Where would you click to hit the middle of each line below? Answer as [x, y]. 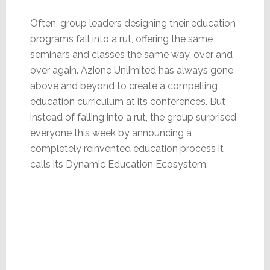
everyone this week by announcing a [111, 133]
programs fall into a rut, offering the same [121, 39]
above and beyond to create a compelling [124, 86]
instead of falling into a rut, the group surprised [133, 117]
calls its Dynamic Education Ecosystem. [119, 164]
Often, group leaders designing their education [133, 23]
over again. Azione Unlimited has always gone [131, 70]
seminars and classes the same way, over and [131, 54]
